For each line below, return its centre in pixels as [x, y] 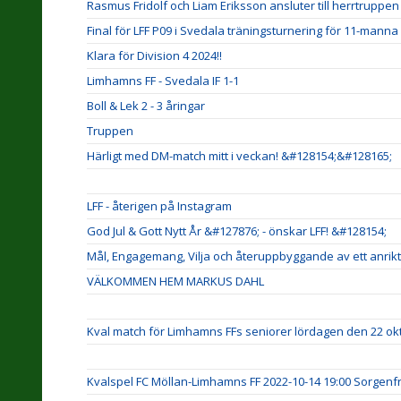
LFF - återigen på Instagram [159, 206]
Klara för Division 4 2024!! [154, 55]
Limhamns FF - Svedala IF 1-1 [163, 81]
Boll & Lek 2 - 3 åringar [146, 106]
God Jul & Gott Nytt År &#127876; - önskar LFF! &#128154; [237, 231]
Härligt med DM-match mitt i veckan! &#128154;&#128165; [239, 156]
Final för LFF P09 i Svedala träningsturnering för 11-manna [243, 30]
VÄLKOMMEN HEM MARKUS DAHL [175, 281]
